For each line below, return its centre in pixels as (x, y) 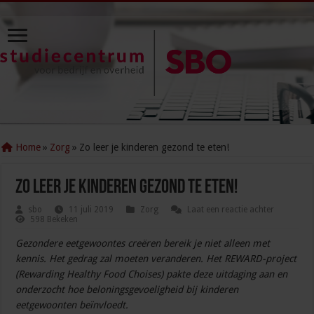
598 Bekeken (54, 220)
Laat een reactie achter (231, 210)
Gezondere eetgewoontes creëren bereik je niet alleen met (143, 244)
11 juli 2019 (91, 210)
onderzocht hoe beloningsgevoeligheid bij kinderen (127, 290)
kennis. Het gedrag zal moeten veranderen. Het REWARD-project (156, 259)
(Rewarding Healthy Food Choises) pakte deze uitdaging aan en (152, 274)
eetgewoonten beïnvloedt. (72, 305)
